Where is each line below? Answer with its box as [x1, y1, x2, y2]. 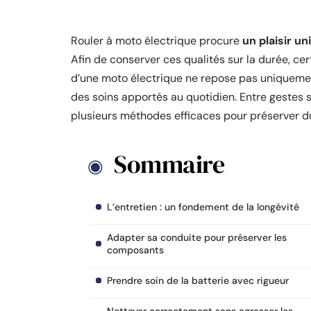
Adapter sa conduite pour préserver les [107, 231, 287, 244]
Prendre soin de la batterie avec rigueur [107, 274, 289, 287]
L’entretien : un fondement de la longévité [107, 201, 299, 213]
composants [107, 244, 164, 256]
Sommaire [114, 147, 224, 181]
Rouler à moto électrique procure [71, 33, 242, 48]
